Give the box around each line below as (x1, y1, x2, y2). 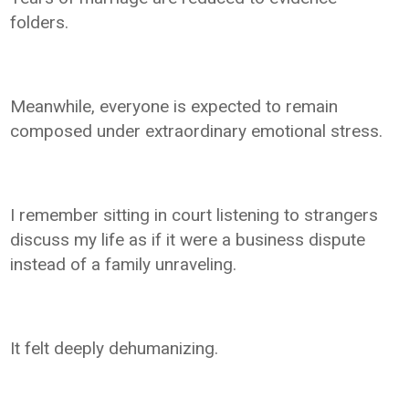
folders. (10, 11, 69, 33)
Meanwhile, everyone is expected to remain (10, 95, 339, 117)
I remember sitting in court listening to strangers (10, 204, 379, 225)
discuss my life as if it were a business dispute (10, 228, 366, 250)
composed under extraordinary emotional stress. (10, 120, 383, 142)
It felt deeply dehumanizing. (10, 337, 219, 359)
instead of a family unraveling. (10, 253, 237, 275)
